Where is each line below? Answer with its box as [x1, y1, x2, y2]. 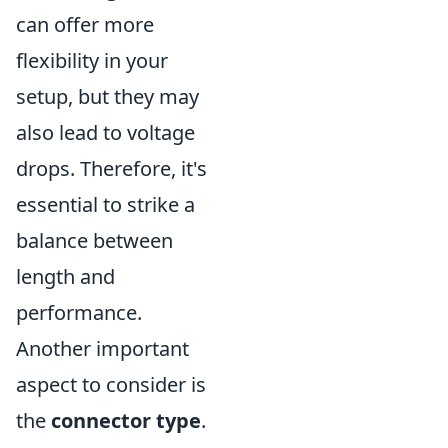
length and [16, 262, 115, 290]
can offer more [16, 10, 154, 38]
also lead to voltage [16, 118, 195, 146]
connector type [51, 406, 201, 434]
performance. [16, 298, 142, 326]
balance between [16, 226, 173, 254]
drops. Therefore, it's [16, 154, 207, 182]
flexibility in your [16, 46, 168, 74]
